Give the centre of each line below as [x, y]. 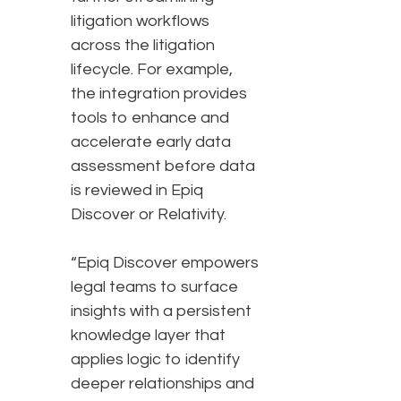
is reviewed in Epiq [137, 191]
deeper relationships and [162, 384]
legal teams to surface [154, 287]
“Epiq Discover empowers [165, 263]
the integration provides [159, 94]
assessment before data [163, 166]
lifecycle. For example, [152, 70]
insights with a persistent [161, 311]
